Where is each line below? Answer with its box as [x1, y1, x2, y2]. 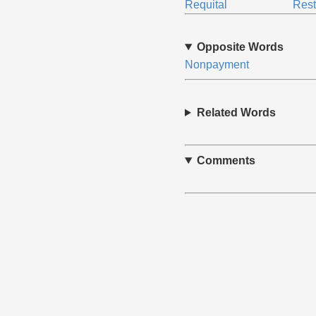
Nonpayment [184, 59, 249, 71]
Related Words [196, 107, 276, 119]
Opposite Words [196, 41, 284, 53]
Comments [196, 154, 255, 166]
